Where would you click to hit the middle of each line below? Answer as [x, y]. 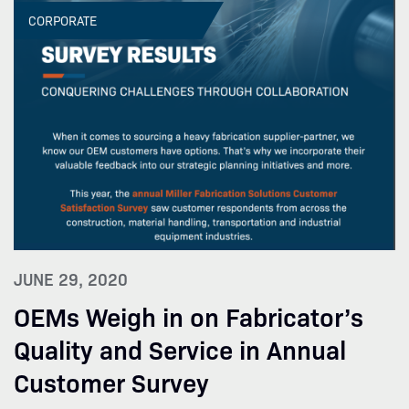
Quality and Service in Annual [180, 348]
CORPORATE [63, 20]
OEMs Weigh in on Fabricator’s [189, 315]
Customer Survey [111, 381]
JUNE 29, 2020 [71, 278]
